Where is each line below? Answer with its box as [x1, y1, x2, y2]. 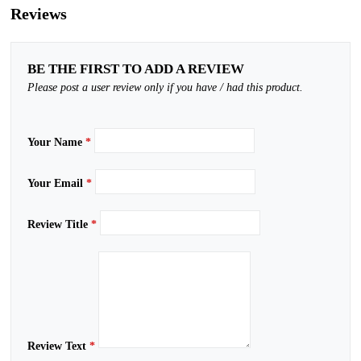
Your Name [27, 136, 85, 148]
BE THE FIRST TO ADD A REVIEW [27, 61, 244, 77]
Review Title [27, 218, 91, 230]
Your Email [27, 177, 86, 189]
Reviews [10, 5, 67, 23]
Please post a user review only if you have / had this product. [27, 81, 303, 93]
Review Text [27, 340, 89, 352]
